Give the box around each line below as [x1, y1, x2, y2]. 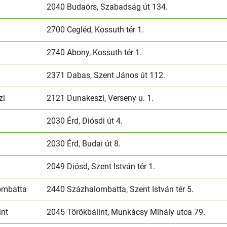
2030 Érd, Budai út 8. [47, 138, 121, 148]
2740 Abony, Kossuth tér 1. [47, 47, 142, 57]
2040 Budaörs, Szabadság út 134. [47, 2, 168, 12]
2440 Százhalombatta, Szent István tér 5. [47, 184, 194, 194]
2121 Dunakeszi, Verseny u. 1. [47, 93, 154, 103]
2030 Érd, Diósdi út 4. [47, 116, 123, 126]
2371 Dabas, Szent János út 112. [47, 70, 166, 80]
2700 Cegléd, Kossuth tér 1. [47, 24, 146, 34]
